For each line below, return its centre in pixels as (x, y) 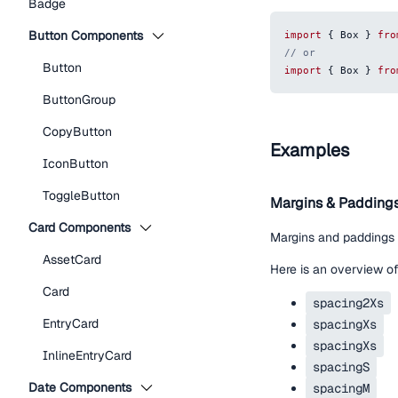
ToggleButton (81, 195)
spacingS (341, 367)
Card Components (80, 227)
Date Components (80, 387)
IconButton (76, 163)
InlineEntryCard (87, 355)
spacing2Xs (348, 303)
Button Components (86, 36)
